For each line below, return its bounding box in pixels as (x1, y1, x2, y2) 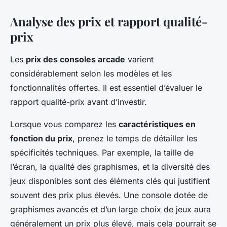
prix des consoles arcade (26, 54, 125, 65)
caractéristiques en (119, 119, 196, 130)
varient (125, 54, 154, 65)
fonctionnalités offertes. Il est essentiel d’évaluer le (10, 83, 202, 93)
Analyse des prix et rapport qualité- (10, 13, 208, 30)
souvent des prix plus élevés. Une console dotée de (10, 190, 208, 201)
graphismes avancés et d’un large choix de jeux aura (10, 204, 211, 215)
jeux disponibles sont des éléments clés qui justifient (10, 176, 210, 186)
